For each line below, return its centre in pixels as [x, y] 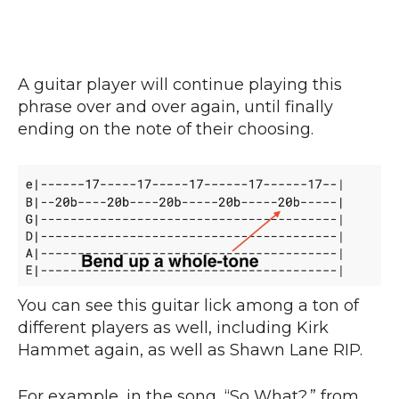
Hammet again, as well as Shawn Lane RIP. [192, 350]
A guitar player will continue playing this [180, 84]
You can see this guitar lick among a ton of [188, 306]
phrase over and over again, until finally [175, 106]
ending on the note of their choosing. [168, 129]
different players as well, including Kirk [173, 328]
